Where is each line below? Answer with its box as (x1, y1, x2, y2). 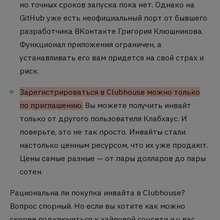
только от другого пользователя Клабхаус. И (20, 113, 187, 123)
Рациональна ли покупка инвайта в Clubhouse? (10, 187, 185, 197)
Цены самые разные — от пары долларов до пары (20, 153, 206, 163)
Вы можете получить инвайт (85, 100, 191, 110)
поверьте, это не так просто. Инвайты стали (20, 126, 186, 137)
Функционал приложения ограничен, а (20, 39, 162, 50)
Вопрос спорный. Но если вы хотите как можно (10, 200, 185, 211)
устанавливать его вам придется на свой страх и (20, 53, 204, 63)
